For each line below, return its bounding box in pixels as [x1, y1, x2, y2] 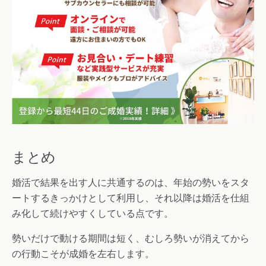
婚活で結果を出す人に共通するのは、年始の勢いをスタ [12, 176, 249, 188]
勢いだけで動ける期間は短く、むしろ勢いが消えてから [12, 232, 249, 244]
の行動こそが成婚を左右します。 [12, 248, 154, 259]
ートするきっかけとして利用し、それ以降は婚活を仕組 [12, 192, 249, 204]
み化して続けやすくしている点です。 [12, 207, 173, 219]
